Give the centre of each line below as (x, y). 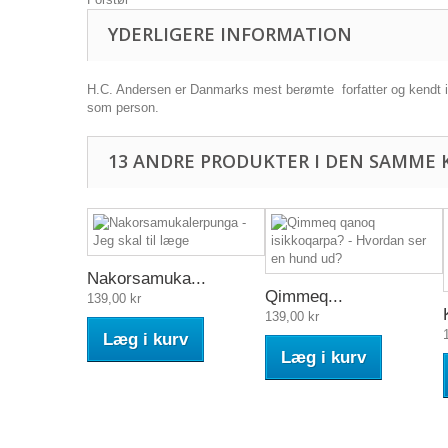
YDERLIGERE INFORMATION (230, 34)
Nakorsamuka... (146, 278)
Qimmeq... (304, 296)
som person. (123, 107)
